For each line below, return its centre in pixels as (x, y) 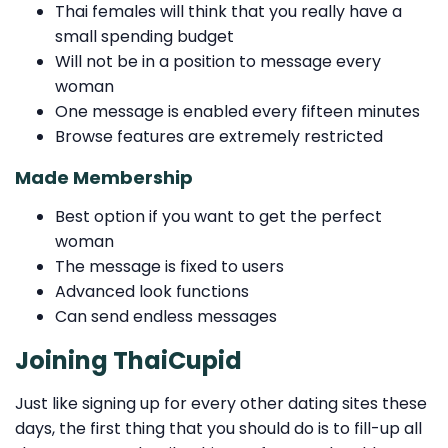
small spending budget (144, 36)
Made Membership (104, 177)
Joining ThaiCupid (128, 361)
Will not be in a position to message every (218, 61)
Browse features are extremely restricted (219, 136)
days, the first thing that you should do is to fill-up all (218, 429)
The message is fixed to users (169, 267)
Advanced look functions (152, 292)
